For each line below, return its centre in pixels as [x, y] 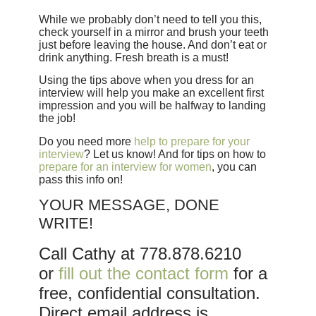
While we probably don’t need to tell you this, [150, 19]
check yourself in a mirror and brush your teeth [153, 32]
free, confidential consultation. [149, 293]
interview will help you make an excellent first [151, 93]
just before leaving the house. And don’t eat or [152, 44]
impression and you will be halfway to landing [152, 106]
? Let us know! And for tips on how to [175, 154]
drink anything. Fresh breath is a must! [133, 57]
